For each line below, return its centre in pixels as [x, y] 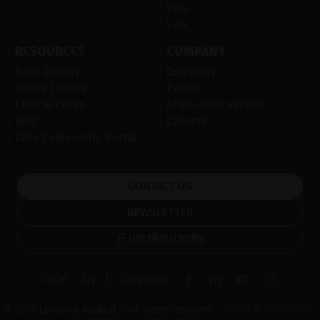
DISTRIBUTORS [167, 239]
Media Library [51, 89]
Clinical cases [50, 105]
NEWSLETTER [160, 213]
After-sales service [216, 105]
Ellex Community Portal [76, 138]
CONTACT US [160, 186]
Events [184, 89]
